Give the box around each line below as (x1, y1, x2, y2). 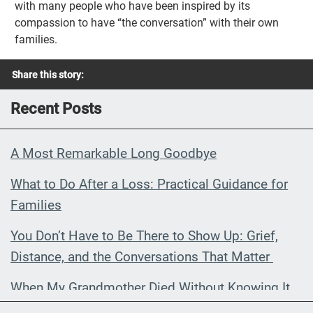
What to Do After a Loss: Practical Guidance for (10, 175, 288, 192)
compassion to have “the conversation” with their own (15, 16, 279, 30)
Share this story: (12, 68, 84, 80)
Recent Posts (10, 99, 101, 117)
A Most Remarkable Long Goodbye (10, 145, 217, 161)
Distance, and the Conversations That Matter (10, 248, 273, 265)
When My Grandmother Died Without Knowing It (10, 279, 293, 296)
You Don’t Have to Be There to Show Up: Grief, (10, 227, 278, 244)
